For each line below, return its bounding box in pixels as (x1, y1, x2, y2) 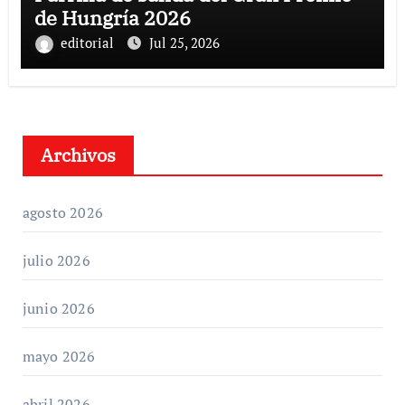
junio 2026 (22, 297, 95, 318)
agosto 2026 (22, 202, 103, 222)
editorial (60, 33, 118, 52)
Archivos (40, 142, 116, 167)
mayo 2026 (22, 345, 96, 366)
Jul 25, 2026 (148, 33, 220, 52)
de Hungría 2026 (33, 4, 191, 31)
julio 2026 (22, 250, 90, 270)
